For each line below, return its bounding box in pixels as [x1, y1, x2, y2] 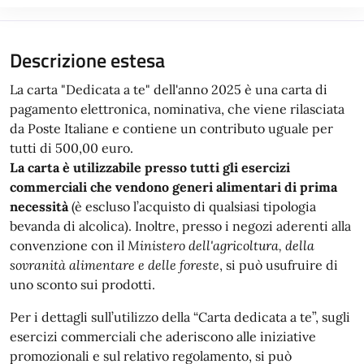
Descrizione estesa [10, 45, 165, 75]
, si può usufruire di [219, 256, 338, 273]
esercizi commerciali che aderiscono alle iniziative [10, 327, 316, 344]
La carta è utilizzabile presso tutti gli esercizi [10, 158, 290, 175]
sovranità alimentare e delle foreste [10, 256, 219, 273]
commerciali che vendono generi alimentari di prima [10, 178, 337, 195]
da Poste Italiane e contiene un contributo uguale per [10, 119, 333, 136]
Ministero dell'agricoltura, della [128, 236, 314, 253]
